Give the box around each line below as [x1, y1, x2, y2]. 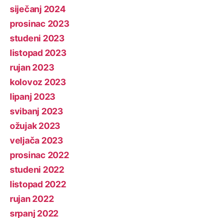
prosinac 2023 [10, 18, 70, 29]
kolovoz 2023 [10, 76, 66, 87]
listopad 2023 [10, 47, 67, 58]
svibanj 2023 [10, 106, 63, 116]
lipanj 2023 [10, 91, 56, 102]
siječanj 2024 [10, 3, 66, 14]
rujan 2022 [10, 193, 54, 204]
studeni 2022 [10, 164, 64, 175]
